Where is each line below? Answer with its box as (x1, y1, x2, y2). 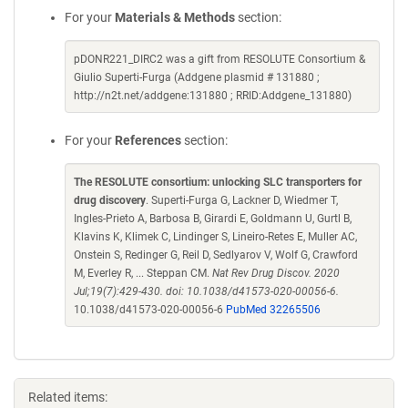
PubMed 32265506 (226, 303, 321, 316)
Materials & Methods (115, 10, 235, 25)
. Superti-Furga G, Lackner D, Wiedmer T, (146, 194, 338, 207)
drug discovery (74, 194, 146, 207)
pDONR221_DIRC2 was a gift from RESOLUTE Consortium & (74, 53, 365, 66)
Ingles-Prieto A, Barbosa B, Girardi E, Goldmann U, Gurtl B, (74, 212, 352, 225)
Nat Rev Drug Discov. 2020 (212, 267, 340, 280)
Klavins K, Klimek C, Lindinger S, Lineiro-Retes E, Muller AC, (74, 230, 357, 243)
